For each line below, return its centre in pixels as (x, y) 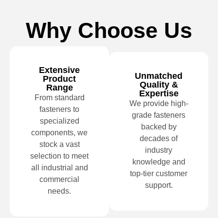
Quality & (159, 84)
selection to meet (59, 156)
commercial (59, 179)
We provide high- (159, 103)
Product (59, 79)
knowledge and (159, 162)
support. (159, 185)
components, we (59, 132)
